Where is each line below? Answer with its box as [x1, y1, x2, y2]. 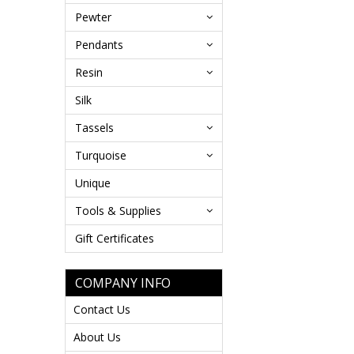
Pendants [75, 37, 123, 52]
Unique [75, 175, 111, 190]
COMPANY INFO [75, 274, 171, 292]
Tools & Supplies [75, 203, 161, 218]
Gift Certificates [75, 231, 154, 246]
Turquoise [75, 148, 126, 163]
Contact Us [73, 302, 130, 317]
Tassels [75, 120, 114, 135]
